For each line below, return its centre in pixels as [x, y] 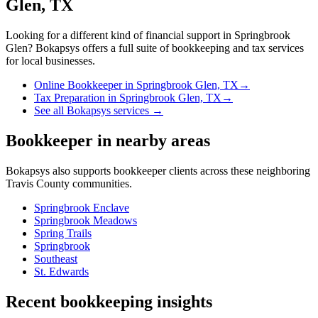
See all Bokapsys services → [99, 111]
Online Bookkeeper [78, 85]
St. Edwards [61, 271]
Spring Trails [63, 233]
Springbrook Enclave [82, 207]
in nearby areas [152, 141]
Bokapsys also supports [60, 170]
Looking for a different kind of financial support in [120, 35]
